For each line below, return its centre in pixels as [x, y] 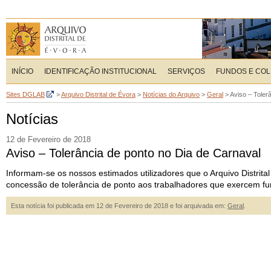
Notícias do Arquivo [171, 94]
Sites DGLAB [25, 94]
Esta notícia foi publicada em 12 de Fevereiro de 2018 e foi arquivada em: [119, 206]
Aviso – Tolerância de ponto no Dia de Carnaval [133, 153]
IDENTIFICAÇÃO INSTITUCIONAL [100, 71]
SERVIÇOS [186, 71]
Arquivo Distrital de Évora [98, 94]
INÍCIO [22, 71]
